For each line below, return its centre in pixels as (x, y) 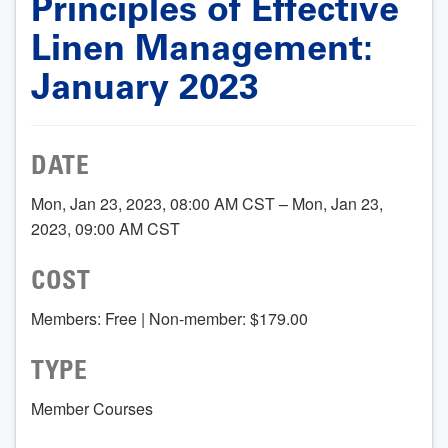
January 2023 (145, 86)
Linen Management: (202, 47)
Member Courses (92, 408)
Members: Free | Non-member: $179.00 (169, 318)
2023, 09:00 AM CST (105, 228)
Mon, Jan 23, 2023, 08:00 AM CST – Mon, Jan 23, (207, 203)
